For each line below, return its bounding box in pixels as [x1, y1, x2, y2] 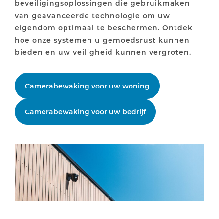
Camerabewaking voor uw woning [25, 81, 150, 90]
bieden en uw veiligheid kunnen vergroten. [15, 47, 191, 57]
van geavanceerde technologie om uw [15, 11, 170, 20]
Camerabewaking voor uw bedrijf [25, 107, 146, 116]
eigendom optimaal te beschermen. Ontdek [15, 23, 193, 32]
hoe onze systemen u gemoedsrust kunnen [15, 35, 190, 44]
